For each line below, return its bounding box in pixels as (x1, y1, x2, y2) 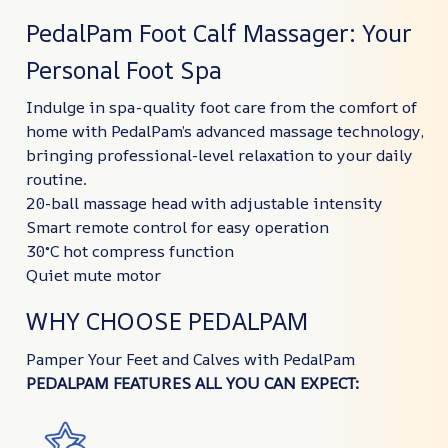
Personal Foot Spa (26, 53, 222, 86)
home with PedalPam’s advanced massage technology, (26, 120, 424, 143)
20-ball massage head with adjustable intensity (26, 192, 383, 215)
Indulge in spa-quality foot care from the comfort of (26, 96, 417, 119)
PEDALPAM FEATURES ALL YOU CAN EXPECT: (26, 371, 359, 394)
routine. (26, 168, 87, 191)
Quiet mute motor (26, 264, 161, 287)
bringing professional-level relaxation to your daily (26, 144, 413, 167)
